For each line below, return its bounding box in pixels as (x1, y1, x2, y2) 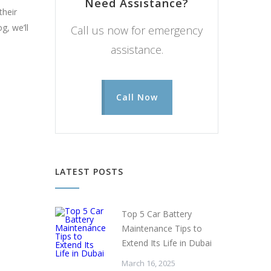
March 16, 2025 (122, 257, 175, 269)
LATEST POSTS (55, 165, 123, 177)
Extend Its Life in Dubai (122, 237, 212, 249)
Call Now (116, 91, 158, 103)
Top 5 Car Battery (122, 207, 192, 220)
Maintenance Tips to (122, 222, 202, 234)
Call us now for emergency (71, 22, 203, 38)
